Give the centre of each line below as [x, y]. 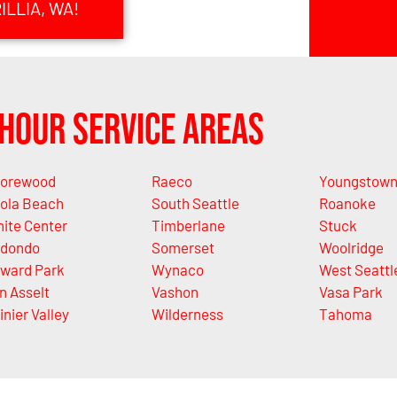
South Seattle [195, 203]
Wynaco [177, 270]
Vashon [175, 292]
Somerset [183, 248]
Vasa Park [351, 292]
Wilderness [187, 314]
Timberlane [188, 226]
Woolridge [351, 248]
